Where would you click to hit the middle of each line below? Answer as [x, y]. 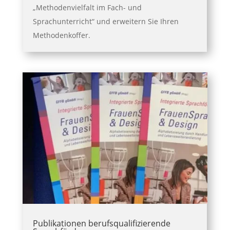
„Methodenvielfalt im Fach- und [87, 7]
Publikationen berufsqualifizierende [101, 223]
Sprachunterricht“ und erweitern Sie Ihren [106, 21]
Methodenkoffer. [61, 35]
